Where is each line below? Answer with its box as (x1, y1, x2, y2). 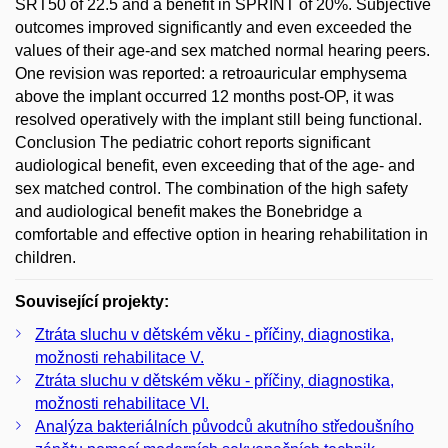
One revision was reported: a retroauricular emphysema (15, 64, 407, 82)
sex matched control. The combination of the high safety (15, 179, 408, 197)
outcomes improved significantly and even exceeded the (15, 18, 412, 36)
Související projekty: (15, 292, 169, 310)
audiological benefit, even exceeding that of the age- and (15, 156, 415, 174)
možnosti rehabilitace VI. (35, 394, 209, 412)
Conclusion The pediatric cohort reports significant (15, 133, 370, 151)
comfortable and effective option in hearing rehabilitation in (15, 225, 428, 243)
